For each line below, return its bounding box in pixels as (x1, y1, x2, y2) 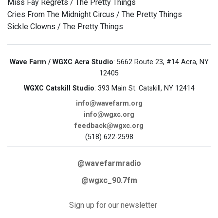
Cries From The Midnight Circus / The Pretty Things (7, 10, 182, 19)
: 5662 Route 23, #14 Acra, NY (113, 58, 209, 67)
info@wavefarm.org (75, 99, 143, 108)
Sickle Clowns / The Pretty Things (7, 22, 123, 32)
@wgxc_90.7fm (81, 176, 137, 185)
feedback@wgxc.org (74, 122, 144, 130)
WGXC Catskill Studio (23, 84, 94, 93)
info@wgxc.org (84, 110, 134, 119)
